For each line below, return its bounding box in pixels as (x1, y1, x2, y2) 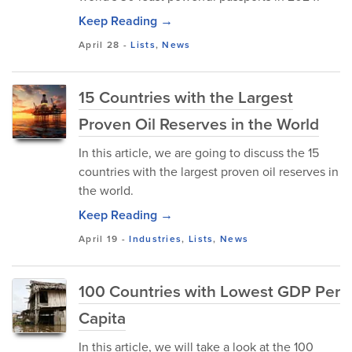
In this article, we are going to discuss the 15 (79, 144, 319, 162)
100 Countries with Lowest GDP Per (79, 279, 340, 303)
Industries (129, 232, 182, 246)
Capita (79, 306, 126, 330)
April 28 (79, 38, 120, 52)
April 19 (79, 232, 119, 246)
